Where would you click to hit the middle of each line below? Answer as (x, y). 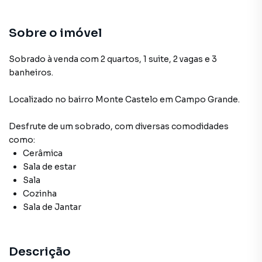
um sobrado (85, 126)
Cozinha (40, 194)
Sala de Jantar (52, 207)
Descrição (40, 252)
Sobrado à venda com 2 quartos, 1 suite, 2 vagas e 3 (113, 59)
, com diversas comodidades (170, 126)
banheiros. (31, 73)
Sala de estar (49, 167)
